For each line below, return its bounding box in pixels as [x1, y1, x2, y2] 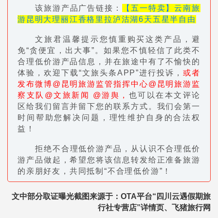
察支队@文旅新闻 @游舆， [18, 91, 129, 100]
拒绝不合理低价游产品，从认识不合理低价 [35, 145, 200, 153]
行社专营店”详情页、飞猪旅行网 [98, 203, 211, 212]
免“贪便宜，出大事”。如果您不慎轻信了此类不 [18, 46, 200, 55]
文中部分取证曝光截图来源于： [12, 192, 121, 201]
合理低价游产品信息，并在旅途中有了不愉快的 [18, 57, 200, 66]
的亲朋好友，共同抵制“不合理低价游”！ [18, 167, 172, 176]
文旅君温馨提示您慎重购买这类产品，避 [35, 35, 200, 44]
